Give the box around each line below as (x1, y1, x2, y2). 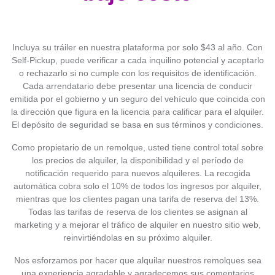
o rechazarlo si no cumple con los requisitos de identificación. (18, 68, 257, 79)
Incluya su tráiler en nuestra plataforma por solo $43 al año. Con (12, 42, 263, 53)
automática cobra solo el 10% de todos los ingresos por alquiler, (14, 181, 261, 192)
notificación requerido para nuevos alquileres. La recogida (25, 168, 250, 179)
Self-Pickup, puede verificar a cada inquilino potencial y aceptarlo (11, 55, 264, 66)
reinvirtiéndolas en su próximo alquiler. (63, 233, 212, 243)
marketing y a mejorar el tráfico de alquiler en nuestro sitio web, (14, 220, 261, 230)
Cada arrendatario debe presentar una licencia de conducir (23, 81, 252, 91)
